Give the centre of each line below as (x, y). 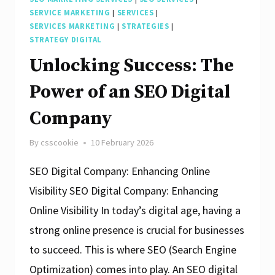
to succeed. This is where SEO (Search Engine (133, 250)
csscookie (60, 143)
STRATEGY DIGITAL (66, 40)
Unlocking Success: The (132, 66)
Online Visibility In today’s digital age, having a (135, 211)
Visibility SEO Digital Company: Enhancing (124, 191)
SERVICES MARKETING (72, 26)
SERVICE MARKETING (70, 13)
